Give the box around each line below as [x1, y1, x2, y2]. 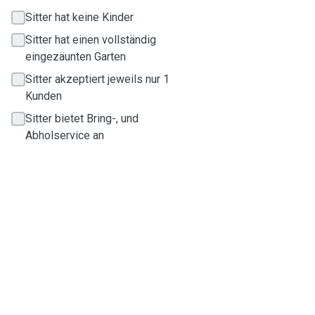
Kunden [25, 89, 62, 103]
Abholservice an [25, 129, 104, 142]
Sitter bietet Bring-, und [25, 112, 139, 125]
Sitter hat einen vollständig [25, 33, 156, 46]
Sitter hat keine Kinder [25, 11, 134, 24]
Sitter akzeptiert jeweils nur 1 [25, 72, 169, 86]
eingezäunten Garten [25, 50, 126, 63]
